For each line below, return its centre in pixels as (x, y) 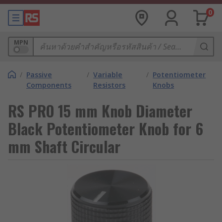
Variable (108, 75)
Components (49, 85)
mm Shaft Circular (64, 146)
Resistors (110, 85)
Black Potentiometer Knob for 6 (106, 129)
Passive (39, 75)
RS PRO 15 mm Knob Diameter (100, 111)
